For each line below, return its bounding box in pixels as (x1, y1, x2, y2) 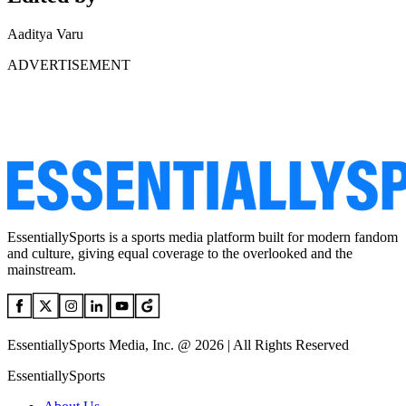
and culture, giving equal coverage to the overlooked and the (7, 246, 353, 262)
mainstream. (7, 262, 76, 278)
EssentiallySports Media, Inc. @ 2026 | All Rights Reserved (7, 337, 349, 353)
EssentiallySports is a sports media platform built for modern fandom (7, 229, 398, 246)
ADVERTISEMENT (7, 57, 130, 73)
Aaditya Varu (7, 26, 83, 43)
